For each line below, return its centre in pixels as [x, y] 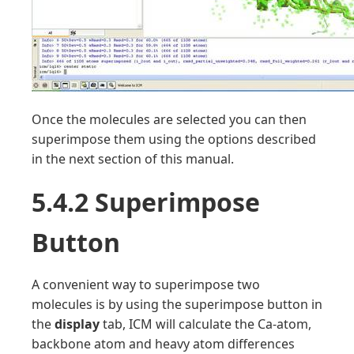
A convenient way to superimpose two [146, 284]
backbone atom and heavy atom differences [163, 344]
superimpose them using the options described [174, 139]
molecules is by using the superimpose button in [177, 304]
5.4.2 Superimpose [146, 202]
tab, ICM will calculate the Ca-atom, [205, 324]
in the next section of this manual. [133, 159]
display [77, 324]
